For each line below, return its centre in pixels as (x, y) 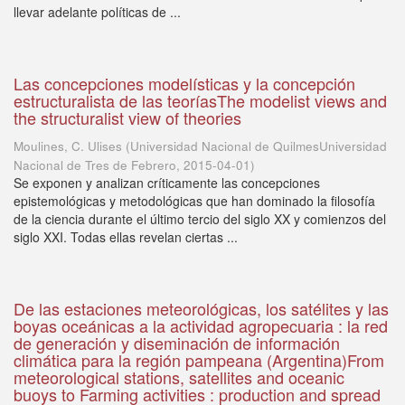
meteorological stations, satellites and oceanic (179, 377)
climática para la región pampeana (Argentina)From (199, 360)
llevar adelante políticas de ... (97, 12)
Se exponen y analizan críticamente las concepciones (167, 183)
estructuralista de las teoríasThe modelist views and (200, 100)
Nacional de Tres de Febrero (95, 165)
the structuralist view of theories (127, 118)
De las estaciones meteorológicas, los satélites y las (201, 308)
